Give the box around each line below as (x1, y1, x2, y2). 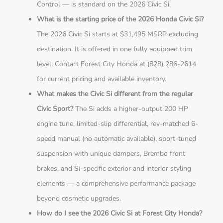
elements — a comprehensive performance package (37, 179, 196, 189)
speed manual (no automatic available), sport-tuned (37, 134, 197, 144)
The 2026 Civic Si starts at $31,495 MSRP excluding (37, 29, 199, 39)
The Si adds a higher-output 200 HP (73, 104, 189, 114)
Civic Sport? (37, 104, 74, 114)
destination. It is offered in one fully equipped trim (37, 44, 193, 54)
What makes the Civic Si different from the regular (37, 89, 194, 99)
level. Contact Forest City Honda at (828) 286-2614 (37, 59, 197, 69)
